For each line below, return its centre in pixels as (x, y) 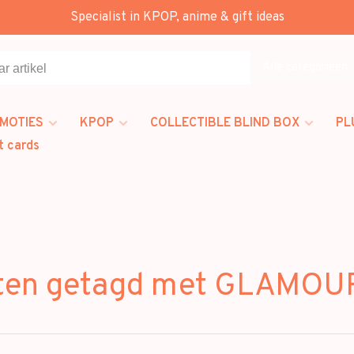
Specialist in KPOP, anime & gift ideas (177, 17)
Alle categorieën (305, 67)
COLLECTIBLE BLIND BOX (225, 123)
